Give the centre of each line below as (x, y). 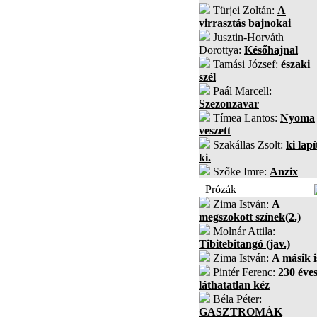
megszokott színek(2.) (250, 217)
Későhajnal (271, 50)
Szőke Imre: (240, 172)
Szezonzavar (229, 104)
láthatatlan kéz (234, 285)
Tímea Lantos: (245, 118)
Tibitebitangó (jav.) (244, 244)
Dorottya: (221, 50)
